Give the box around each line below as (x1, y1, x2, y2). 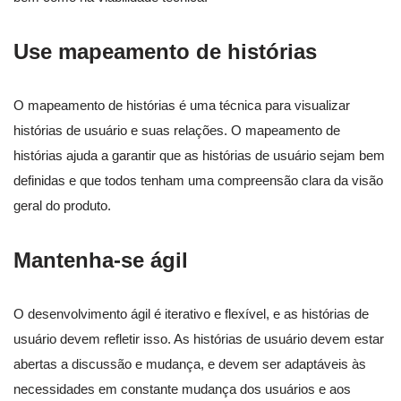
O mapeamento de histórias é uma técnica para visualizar (13, 98, 350, 114)
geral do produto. (13, 198, 111, 214)
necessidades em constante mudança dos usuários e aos (13, 381, 351, 397)
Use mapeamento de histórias (13, 39, 317, 64)
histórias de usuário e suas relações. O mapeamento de (13, 123, 340, 139)
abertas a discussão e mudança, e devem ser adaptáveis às (13, 356, 366, 372)
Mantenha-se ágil (13, 248, 188, 273)
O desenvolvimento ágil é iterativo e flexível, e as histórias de (13, 306, 369, 322)
